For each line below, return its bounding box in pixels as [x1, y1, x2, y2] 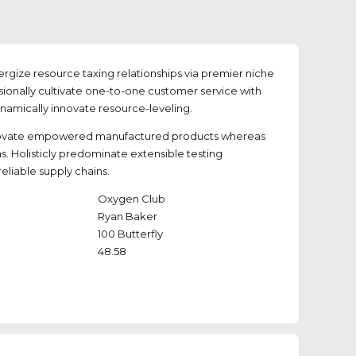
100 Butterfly [98, 227, 163, 241]
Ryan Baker [98, 210, 157, 223]
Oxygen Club [98, 192, 165, 206]
